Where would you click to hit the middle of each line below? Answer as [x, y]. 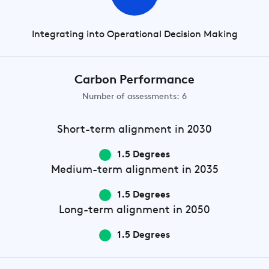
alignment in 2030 [164, 130]
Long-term [86, 210]
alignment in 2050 [162, 210]
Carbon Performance [134, 80]
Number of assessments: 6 [134, 97]
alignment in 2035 [170, 170]
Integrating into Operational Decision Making [134, 35]
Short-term [86, 130]
